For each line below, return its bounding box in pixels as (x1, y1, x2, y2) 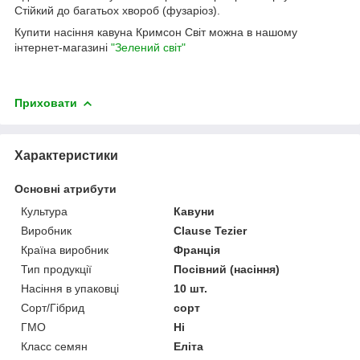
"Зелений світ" (111, 40, 186, 54)
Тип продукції (21, 262, 92, 276)
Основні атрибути (14, 182, 117, 195)
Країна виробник (21, 243, 108, 256)
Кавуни (174, 204, 215, 218)
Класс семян (21, 339, 88, 353)
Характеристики (14, 148, 118, 162)
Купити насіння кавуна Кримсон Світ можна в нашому (14, 25, 297, 39)
